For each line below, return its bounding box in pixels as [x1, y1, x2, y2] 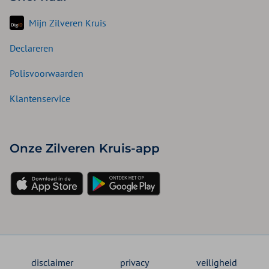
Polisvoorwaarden [10, 67, 83, 80]
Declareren [10, 42, 53, 55]
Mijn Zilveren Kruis [29, 17, 106, 29]
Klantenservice [10, 92, 70, 105]
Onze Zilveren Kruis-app [10, 141, 160, 156]
